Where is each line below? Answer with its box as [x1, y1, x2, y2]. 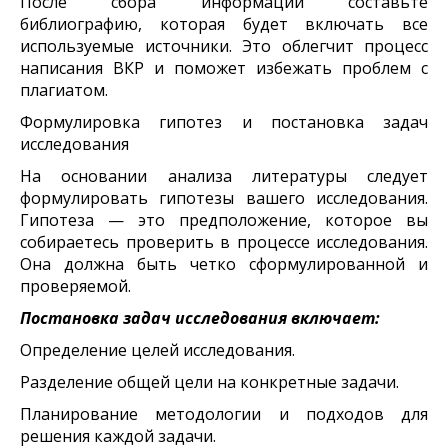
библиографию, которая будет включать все [20, 12, 428, 35]
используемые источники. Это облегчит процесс [20, 34, 428, 57]
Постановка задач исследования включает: [20, 306, 380, 329]
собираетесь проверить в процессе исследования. [20, 230, 428, 253]
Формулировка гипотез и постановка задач [20, 110, 428, 133]
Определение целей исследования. [20, 338, 295, 361]
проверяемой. [20, 274, 131, 297]
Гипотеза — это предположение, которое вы [20, 208, 428, 231]
